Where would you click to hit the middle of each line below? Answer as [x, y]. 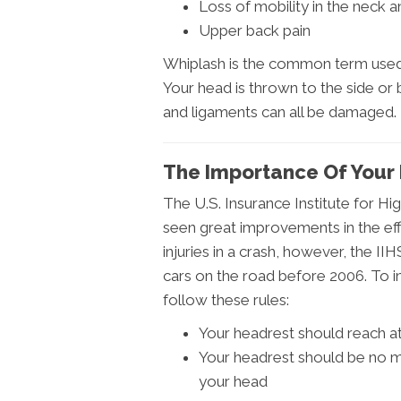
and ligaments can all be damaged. [280, 112]
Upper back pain [255, 31]
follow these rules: [226, 300]
